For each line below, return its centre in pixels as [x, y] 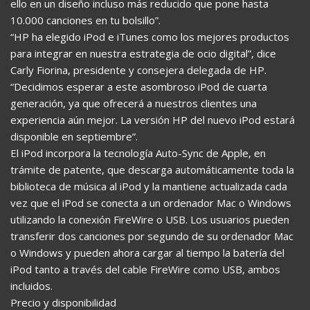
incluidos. [31, 285]
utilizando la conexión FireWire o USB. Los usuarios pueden [150, 219]
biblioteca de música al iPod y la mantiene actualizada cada [149, 186]
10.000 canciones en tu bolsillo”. [85, 20]
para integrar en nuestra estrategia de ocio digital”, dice [143, 53]
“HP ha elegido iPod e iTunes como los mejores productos [150, 36]
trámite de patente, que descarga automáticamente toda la [152, 169]
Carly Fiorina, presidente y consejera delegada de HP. [138, 70]
